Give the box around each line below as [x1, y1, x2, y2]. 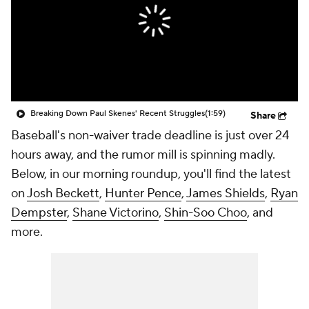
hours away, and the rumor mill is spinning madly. [11, 147, 275, 163]
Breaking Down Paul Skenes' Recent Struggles [30, 108, 205, 119]
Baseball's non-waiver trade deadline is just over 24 [11, 128, 289, 143]
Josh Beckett [27, 186, 99, 201]
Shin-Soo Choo [164, 205, 247, 221]
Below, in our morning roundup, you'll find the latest [11, 166, 291, 182]
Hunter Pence [105, 186, 181, 201]
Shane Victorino [72, 205, 159, 221]
